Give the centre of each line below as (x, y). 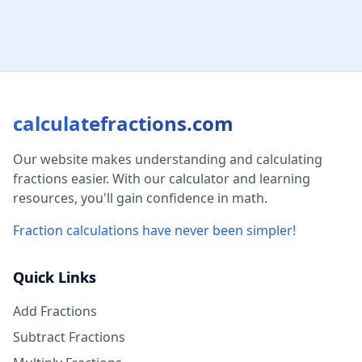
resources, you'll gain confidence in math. (140, 198)
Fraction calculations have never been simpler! (154, 230)
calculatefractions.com (123, 123)
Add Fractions (55, 311)
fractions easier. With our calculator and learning (162, 178)
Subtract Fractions (69, 337)
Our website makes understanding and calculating (168, 159)
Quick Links (55, 277)
